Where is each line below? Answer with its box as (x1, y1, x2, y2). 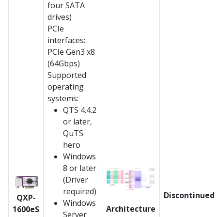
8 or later (63, 162, 96, 173)
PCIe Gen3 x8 (47, 46, 95, 57)
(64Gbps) (47, 58, 80, 69)
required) (63, 186, 96, 197)
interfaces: (47, 34, 85, 46)
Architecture (106, 203, 155, 215)
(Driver (63, 174, 88, 185)
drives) (47, 11, 72, 22)
